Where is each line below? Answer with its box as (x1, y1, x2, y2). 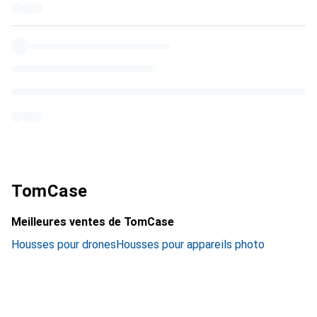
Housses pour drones (11, 238, 116, 251)
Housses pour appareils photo (116, 238, 265, 251)
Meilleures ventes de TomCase (11, 215, 174, 229)
